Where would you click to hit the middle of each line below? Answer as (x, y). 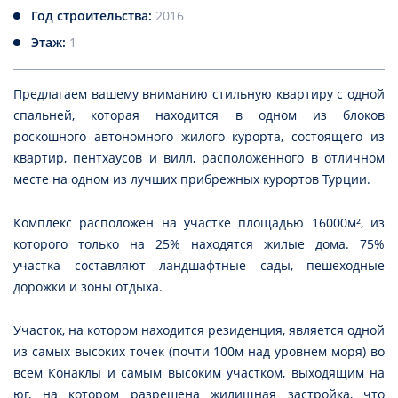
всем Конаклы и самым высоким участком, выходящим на (199, 373)
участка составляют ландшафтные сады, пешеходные (199, 266)
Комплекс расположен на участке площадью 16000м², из (199, 223)
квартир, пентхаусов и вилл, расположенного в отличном (199, 158)
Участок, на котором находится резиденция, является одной (199, 330)
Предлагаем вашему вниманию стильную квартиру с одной (199, 94)
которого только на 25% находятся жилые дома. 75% (199, 244)
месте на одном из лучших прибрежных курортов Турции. (192, 179)
